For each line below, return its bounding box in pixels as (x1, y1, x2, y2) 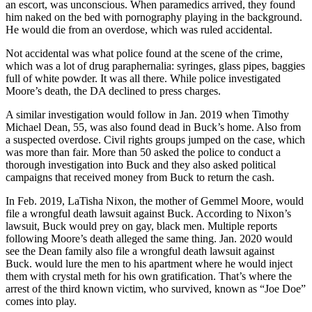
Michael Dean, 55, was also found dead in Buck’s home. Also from (6, 121, 301, 134)
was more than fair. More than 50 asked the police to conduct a (6, 146, 281, 159)
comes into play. (6, 295, 77, 308)
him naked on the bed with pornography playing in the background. (6, 11, 302, 24)
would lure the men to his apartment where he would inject (35, 258, 292, 270)
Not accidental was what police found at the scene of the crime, (6, 47, 283, 60)
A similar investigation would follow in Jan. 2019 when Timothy (6, 109, 289, 121)
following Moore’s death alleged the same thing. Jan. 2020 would (6, 233, 292, 245)
